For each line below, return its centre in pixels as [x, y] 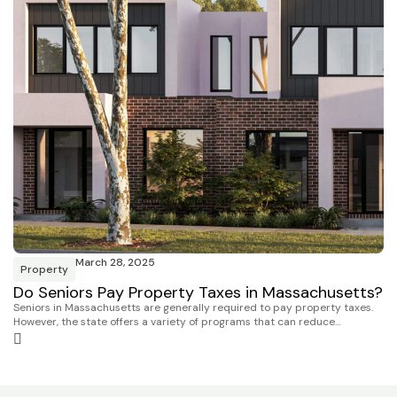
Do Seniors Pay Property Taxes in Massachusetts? [198, 292]
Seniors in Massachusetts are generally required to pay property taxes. [193, 308]
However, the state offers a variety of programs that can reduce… [177, 322]
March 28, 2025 [115, 262]
